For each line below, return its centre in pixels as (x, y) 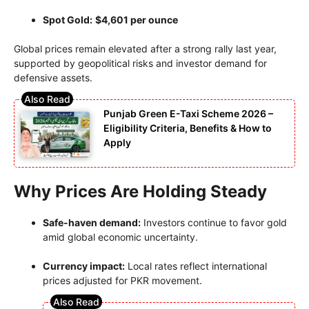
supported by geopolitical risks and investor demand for (140, 63)
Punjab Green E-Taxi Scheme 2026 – (188, 113)
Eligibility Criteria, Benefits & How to (188, 128)
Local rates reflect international (196, 266)
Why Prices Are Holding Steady (140, 192)
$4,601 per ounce (137, 19)
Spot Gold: (68, 19)
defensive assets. (53, 77)
